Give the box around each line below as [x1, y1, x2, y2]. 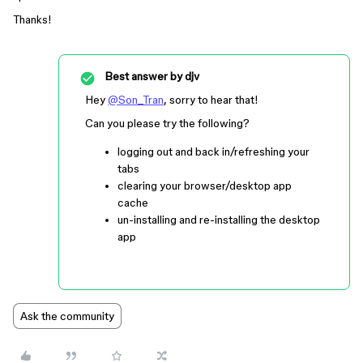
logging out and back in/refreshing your [117, 145, 310, 158]
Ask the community [20, 310, 114, 322]
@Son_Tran [108, 93, 164, 106]
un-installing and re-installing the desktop [117, 213, 320, 226]
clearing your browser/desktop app [117, 179, 292, 192]
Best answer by [105, 70, 182, 83]
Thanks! [13, 13, 52, 26]
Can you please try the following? [85, 117, 250, 130]
